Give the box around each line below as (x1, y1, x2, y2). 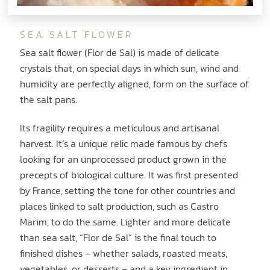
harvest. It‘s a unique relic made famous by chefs (20, 136, 228, 151)
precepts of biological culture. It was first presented (20, 167, 239, 182)
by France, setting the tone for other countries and (20, 183, 236, 198)
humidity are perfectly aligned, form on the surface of (20, 77, 250, 92)
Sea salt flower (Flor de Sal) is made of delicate (20, 45, 220, 60)
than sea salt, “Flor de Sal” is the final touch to (20, 230, 217, 245)
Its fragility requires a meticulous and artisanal (20, 120, 220, 135)
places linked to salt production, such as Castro (20, 198, 219, 213)
